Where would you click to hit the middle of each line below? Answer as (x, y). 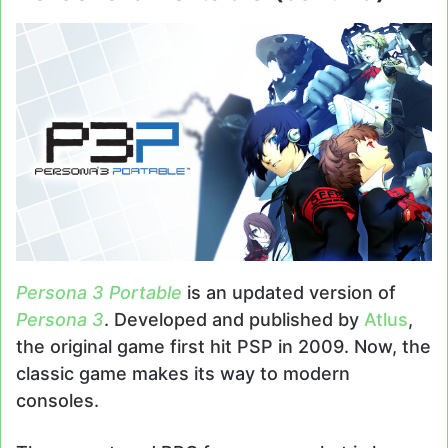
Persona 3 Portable (99, 292)
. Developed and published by (234, 319)
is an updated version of (291, 292)
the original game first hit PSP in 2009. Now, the (223, 346)
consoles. (57, 400)
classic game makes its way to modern (183, 373)
